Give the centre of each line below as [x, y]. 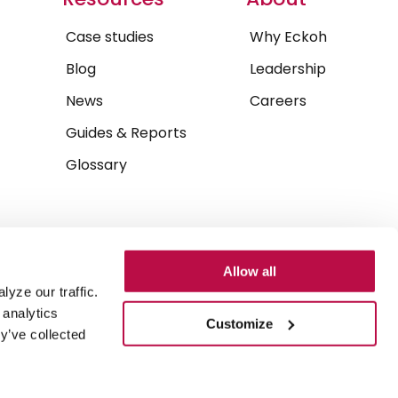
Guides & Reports [127, 133]
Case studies [110, 37]
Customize [240, 323]
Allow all [250, 271]
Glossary [97, 165]
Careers [278, 101]
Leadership [287, 69]
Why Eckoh [288, 37]
